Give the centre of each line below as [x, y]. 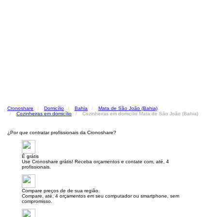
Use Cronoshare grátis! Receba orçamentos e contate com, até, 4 [95, 162]
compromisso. [37, 201]
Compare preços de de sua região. [61, 191]
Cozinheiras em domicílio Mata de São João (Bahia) [140, 114]
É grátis [30, 156]
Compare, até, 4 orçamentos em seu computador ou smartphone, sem [101, 196]
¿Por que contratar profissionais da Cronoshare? [62, 132]
